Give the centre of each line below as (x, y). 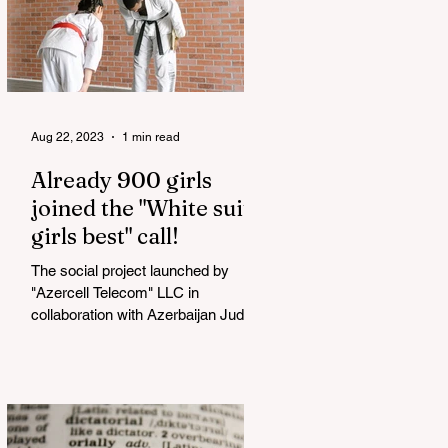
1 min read (151, 136)
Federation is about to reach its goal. (148, 336)
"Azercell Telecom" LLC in (115, 292)
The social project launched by (130, 270)
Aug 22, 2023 (67, 136)
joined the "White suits (146, 207)
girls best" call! (105, 235)
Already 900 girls (121, 179)
